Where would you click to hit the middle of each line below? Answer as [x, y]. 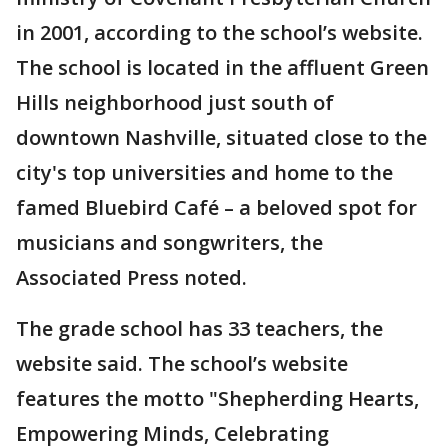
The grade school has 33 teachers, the [199, 328]
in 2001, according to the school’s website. [219, 32]
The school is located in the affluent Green [222, 67]
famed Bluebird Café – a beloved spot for [216, 207]
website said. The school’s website [182, 363]
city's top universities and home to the [204, 172]
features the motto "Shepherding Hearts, [217, 398]
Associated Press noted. [134, 277]
